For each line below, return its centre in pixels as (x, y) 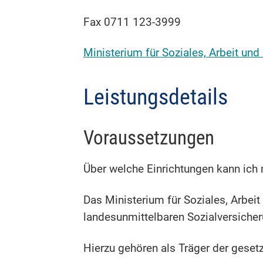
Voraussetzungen (149, 138)
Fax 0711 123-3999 (132, 22)
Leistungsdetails (156, 97)
